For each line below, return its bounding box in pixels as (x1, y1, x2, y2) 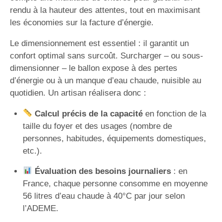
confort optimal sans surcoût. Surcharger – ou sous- (10, 51, 203, 60)
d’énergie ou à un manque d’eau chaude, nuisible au (10, 75, 201, 85)
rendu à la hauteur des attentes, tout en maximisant (10, 5, 200, 15)
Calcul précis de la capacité (34, 109, 143, 118)
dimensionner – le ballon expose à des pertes (10, 63, 177, 73)
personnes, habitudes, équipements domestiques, (22, 133, 206, 143)
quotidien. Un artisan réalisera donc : (10, 88, 146, 98)
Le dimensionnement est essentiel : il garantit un (10, 38, 189, 48)
